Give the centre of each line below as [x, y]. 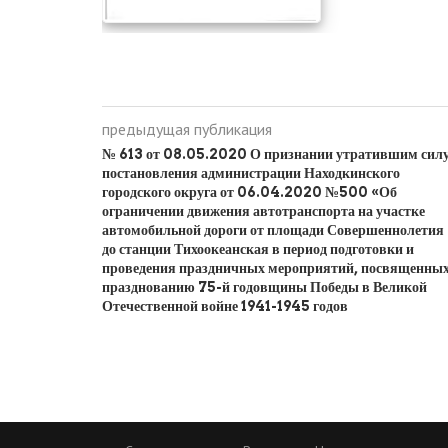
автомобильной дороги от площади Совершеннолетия [273, 230]
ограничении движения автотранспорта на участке [263, 211]
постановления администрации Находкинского [251, 173]
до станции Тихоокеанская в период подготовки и [258, 249]
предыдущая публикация [187, 129]
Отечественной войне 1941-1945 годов [225, 306]
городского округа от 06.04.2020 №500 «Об [249, 192]
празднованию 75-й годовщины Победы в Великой [264, 287]
